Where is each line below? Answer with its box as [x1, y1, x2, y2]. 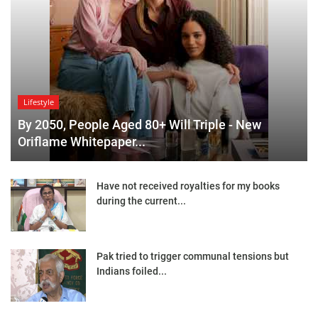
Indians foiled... [97, 265, 167, 277]
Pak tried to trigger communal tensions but [97, 250, 289, 262]
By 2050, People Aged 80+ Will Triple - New [18, 116, 261, 132]
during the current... [97, 194, 186, 207]
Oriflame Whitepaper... [18, 133, 146, 149]
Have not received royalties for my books [97, 180, 280, 192]
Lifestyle [23, 97, 54, 108]
